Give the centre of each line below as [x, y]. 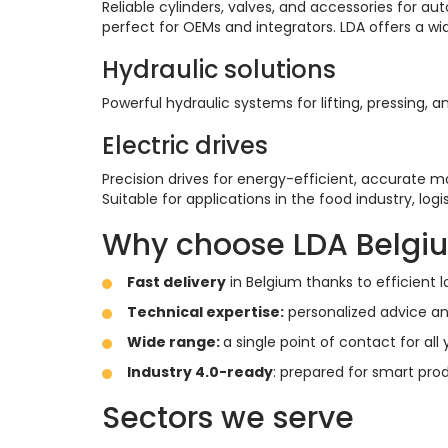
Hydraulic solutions [219, 70]
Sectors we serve [228, 418]
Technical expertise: [205, 312]
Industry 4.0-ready [200, 372]
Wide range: [175, 342]
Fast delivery [176, 282]
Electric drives [185, 146]
